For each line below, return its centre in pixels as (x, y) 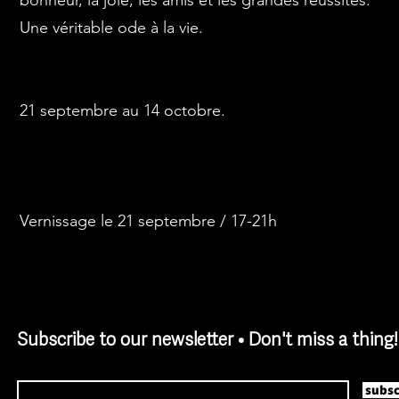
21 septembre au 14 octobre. (122, 110)
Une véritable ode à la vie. (111, 28)
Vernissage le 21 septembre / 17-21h (148, 221)
